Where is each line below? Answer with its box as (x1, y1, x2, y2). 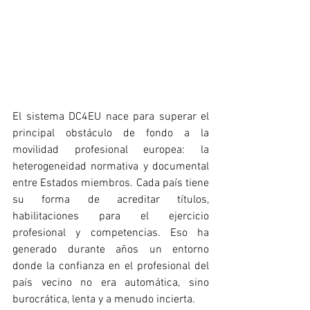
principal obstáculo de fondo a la (12, 126, 209, 140)
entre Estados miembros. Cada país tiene (12, 176, 209, 190)
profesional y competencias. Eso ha (12, 226, 209, 240)
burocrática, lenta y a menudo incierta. (12, 292, 195, 307)
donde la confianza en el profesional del (12, 259, 209, 273)
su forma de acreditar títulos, (12, 192, 209, 207)
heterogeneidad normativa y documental (12, 159, 209, 174)
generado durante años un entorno (12, 242, 209, 257)
